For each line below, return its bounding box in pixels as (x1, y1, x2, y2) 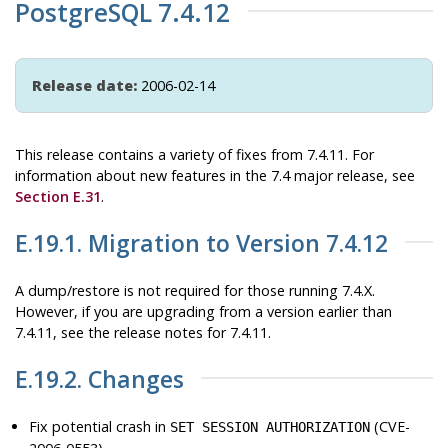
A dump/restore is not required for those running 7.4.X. (15, 280, 375, 300)
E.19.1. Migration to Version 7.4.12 (15, 226, 388, 259)
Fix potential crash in (29, 416, 171, 436)
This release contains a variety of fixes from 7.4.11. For (15, 144, 374, 164)
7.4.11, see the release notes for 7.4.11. (15, 322, 271, 342)
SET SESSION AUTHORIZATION (170, 418, 371, 435)
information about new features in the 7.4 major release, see (15, 165, 415, 185)
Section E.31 (15, 186, 101, 206)
